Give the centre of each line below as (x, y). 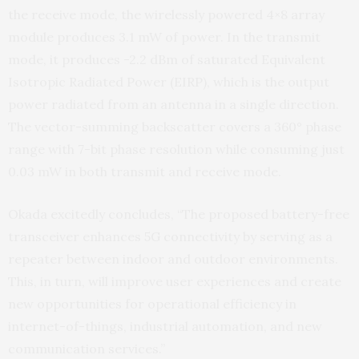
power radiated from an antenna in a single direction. (173, 104)
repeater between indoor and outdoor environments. (173, 259)
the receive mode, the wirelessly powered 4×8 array (166, 14)
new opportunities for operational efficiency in (152, 304)
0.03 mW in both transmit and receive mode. (145, 171)
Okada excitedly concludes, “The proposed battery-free (179, 214)
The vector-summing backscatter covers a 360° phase (175, 127)
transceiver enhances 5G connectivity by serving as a (170, 236)
